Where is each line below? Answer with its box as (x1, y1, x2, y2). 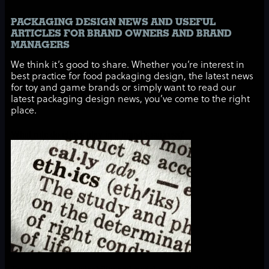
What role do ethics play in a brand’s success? (11, 129, 184, 140)
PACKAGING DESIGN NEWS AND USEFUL (11, 16, 216, 28)
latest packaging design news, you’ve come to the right (11, 94, 250, 106)
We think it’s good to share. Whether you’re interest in (11, 60, 244, 71)
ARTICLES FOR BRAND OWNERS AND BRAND (11, 28, 232, 40)
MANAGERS (11, 39, 70, 51)
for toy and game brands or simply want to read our (11, 83, 236, 94)
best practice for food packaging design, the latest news (11, 71, 253, 83)
